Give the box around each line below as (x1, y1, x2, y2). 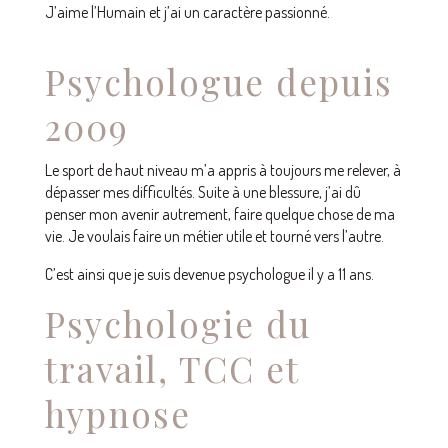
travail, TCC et (44, 344, 299, 392)
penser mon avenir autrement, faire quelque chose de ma (44, 203, 395, 224)
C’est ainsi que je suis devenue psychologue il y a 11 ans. (44, 263, 377, 284)
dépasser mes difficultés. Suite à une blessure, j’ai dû (44, 181, 361, 202)
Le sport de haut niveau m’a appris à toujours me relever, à (44, 159, 401, 180)
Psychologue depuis (44, 57, 393, 105)
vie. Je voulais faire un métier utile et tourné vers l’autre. (44, 225, 384, 246)
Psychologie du (44, 299, 311, 347)
